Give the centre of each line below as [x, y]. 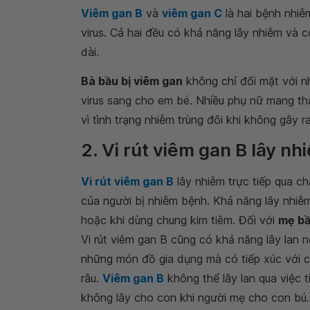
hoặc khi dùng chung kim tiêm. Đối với [180, 220]
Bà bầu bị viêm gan [132, 81]
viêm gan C [192, 13]
